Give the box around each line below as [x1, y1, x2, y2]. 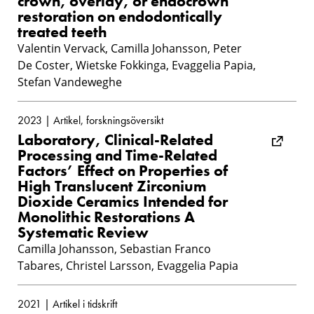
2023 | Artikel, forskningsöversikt [18, 112, 163, 128]
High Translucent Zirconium [18, 175, 207, 196]
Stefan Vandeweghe [18, 74, 122, 90]
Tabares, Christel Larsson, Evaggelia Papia [18, 257, 238, 273]
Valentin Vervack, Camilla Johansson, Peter [18, 40, 242, 56]
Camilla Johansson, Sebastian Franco [18, 240, 211, 257]
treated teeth [18, 21, 107, 42]
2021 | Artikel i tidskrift [18, 296, 117, 311]
